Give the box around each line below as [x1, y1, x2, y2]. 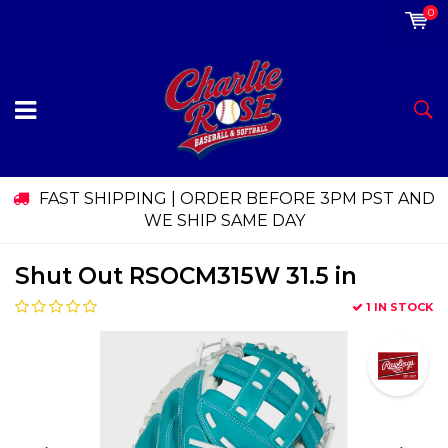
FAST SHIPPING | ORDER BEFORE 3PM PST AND [39, 189, 435, 209]
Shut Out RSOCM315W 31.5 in [15, 262, 357, 291]
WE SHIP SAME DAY [143, 211, 305, 231]
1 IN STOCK [366, 300, 433, 315]
